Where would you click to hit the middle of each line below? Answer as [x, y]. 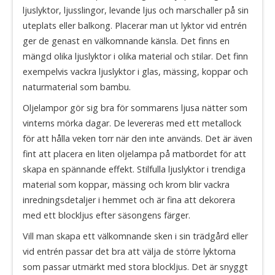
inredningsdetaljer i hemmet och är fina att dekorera [129, 199]
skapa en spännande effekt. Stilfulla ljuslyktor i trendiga [134, 169]
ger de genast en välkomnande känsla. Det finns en [126, 41]
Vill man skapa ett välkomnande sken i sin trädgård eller [135, 236]
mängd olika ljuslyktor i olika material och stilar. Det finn [135, 56]
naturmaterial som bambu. [77, 87]
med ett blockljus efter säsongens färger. [108, 215]
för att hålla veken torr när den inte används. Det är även [137, 138]
